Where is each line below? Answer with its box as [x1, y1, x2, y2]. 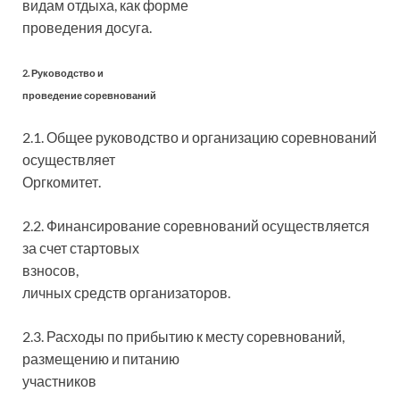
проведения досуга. [22, 19, 152, 36]
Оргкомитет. [22, 173, 101, 190]
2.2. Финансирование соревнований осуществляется [22, 217, 370, 234]
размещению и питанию [22, 350, 179, 367]
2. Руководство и [22, 67, 104, 79]
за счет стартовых [22, 239, 139, 256]
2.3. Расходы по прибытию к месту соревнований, [22, 328, 345, 345]
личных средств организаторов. [22, 284, 230, 301]
